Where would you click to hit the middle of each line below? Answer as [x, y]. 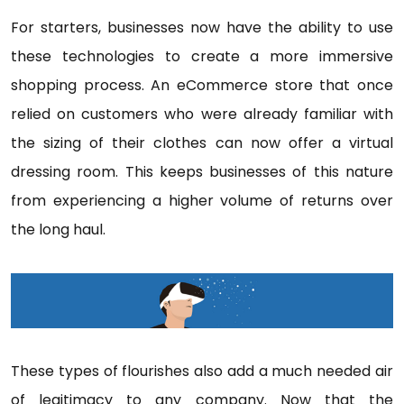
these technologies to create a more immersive [202, 56]
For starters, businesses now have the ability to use [202, 28]
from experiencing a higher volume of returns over [202, 201]
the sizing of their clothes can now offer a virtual [202, 143]
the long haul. [58, 230]
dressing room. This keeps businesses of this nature [202, 172]
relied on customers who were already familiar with [202, 114]
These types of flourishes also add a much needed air [202, 371]
